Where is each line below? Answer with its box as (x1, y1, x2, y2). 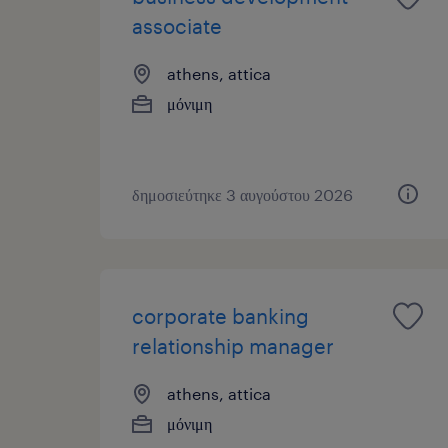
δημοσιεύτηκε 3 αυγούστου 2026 (132, 184, 353, 204)
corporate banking (132, 303, 309, 328)
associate (132, 13, 222, 38)
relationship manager (132, 333, 334, 358)
